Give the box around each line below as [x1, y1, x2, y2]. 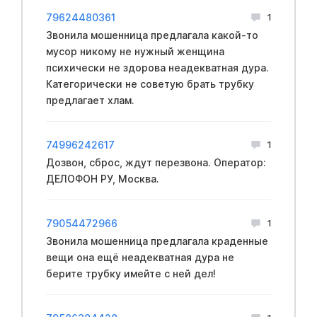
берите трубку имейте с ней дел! [45, 267, 216, 279]
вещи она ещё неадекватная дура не [45, 250, 234, 263]
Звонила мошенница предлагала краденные [45, 234, 268, 247]
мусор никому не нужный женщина [45, 45, 224, 57]
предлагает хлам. [45, 93, 134, 106]
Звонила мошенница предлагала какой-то [45, 28, 258, 41]
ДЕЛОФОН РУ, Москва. [45, 172, 159, 185]
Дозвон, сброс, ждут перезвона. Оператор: [45, 156, 266, 168]
